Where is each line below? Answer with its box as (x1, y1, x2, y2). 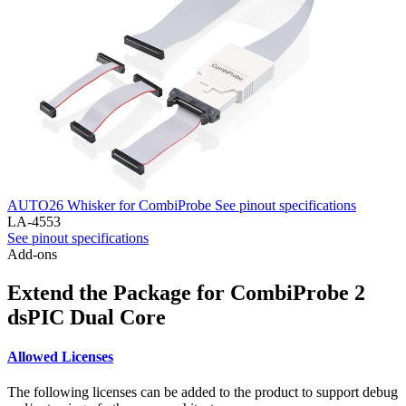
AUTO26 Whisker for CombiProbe (7, 197, 215, 213)
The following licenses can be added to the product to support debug (7, 384, 398, 401)
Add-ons (7, 246, 57, 262)
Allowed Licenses (7, 348, 113, 364)
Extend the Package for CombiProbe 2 (7, 280, 365, 304)
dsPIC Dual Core (7, 304, 166, 329)
